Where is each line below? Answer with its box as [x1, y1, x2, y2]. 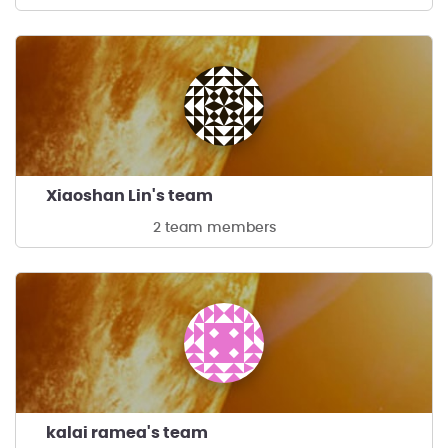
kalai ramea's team [46, 425, 208, 441]
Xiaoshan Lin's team [46, 188, 213, 204]
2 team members [152, 221, 276, 235]
